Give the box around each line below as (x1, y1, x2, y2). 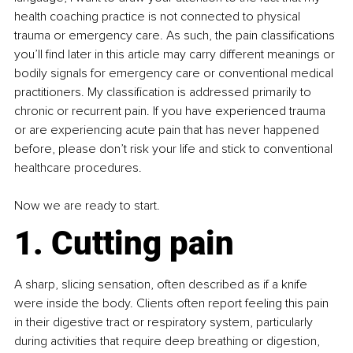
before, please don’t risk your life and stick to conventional (14, 141, 336, 158)
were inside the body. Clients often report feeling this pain (14, 295, 332, 312)
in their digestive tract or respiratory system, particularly (14, 314, 316, 331)
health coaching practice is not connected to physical (14, 9, 303, 25)
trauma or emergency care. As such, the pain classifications (14, 28, 338, 44)
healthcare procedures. (14, 160, 142, 176)
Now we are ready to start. (14, 198, 160, 214)
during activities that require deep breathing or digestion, (14, 333, 323, 350)
